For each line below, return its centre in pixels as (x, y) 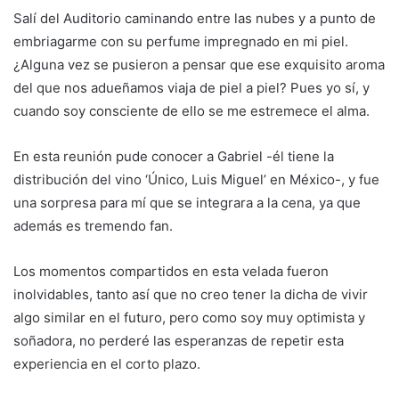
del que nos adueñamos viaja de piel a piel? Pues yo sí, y (191, 88)
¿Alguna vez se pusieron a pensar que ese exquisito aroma (199, 65)
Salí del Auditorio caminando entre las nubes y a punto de (195, 19)
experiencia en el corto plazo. (107, 364)
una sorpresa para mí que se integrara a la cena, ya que (187, 203)
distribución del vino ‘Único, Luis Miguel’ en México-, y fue (196, 180)
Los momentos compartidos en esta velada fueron (171, 272)
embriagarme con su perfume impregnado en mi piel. (181, 42)
